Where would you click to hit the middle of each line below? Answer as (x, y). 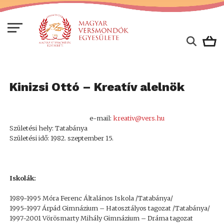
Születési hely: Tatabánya (48, 128)
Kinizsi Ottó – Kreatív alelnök (97, 87)
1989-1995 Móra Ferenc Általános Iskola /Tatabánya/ (91, 198)
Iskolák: (22, 178)
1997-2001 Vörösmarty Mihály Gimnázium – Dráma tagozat (101, 218)
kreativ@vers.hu (138, 118)
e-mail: (101, 118)
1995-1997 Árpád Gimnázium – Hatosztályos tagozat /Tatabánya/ (109, 208)
